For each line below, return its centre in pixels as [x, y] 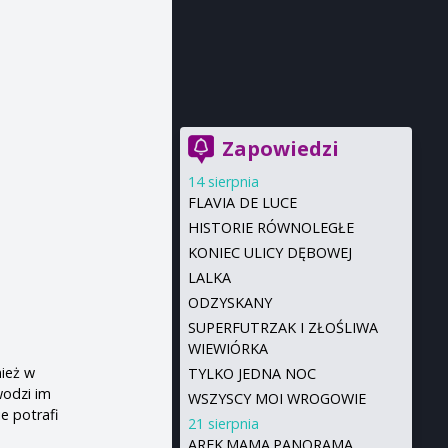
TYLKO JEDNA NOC [251, 373]
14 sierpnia [223, 181]
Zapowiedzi [280, 148]
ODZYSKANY [229, 302]
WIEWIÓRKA [227, 348]
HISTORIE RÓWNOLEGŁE [270, 227]
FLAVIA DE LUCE [242, 202]
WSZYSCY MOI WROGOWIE [276, 398]
